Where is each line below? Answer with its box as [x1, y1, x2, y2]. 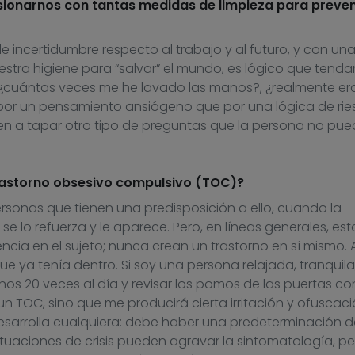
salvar [118, 59, 156, 78]
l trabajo [170, 40, 222, 59]
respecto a [101, 40, 170, 59]
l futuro [243, 40, 288, 59]
